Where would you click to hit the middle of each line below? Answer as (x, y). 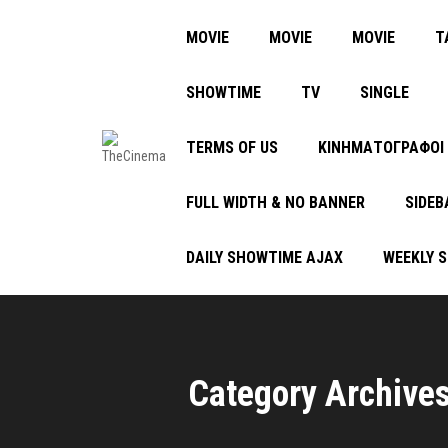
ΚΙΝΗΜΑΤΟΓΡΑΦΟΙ (381, 147)
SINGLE (384, 92)
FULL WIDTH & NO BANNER (275, 202)
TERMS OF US (232, 147)
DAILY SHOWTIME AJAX (264, 257)
